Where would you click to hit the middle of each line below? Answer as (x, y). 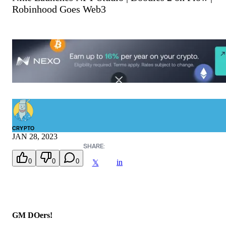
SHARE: (94, 146)
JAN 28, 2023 (35, 137)
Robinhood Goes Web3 (59, 9)
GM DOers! (32, 215)
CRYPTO (23, 128)
